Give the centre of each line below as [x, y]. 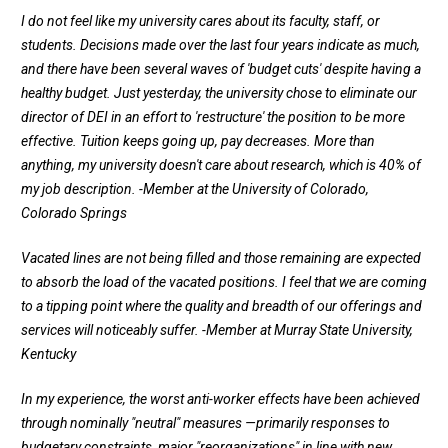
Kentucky [48, 354]
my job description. [80, 189]
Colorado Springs [74, 213]
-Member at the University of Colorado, [254, 189]
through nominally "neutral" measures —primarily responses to [205, 423]
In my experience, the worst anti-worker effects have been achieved [220, 399]
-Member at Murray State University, [307, 330]
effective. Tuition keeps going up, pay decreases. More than [198, 141]
